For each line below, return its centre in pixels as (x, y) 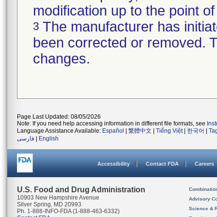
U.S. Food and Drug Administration (81, 190)
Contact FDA (162, 164)
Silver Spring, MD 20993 (49, 204)
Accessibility (114, 164)
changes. (62, 59)
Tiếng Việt (169, 131)
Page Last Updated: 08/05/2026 (59, 117)
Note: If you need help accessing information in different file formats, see (112, 124)
